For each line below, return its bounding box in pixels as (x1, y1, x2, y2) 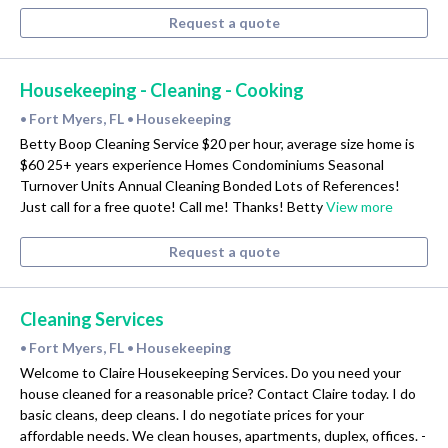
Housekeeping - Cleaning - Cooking (20, 79, 304, 102)
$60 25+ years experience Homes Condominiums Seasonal (20, 156, 384, 174)
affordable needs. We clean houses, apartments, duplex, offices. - (20, 427, 426, 445)
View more (326, 198, 393, 216)
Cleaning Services (20, 308, 164, 331)
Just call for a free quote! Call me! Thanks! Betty (20, 198, 326, 216)
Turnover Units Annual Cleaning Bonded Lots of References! (20, 177, 400, 195)
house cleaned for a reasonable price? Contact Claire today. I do (20, 385, 416, 403)
